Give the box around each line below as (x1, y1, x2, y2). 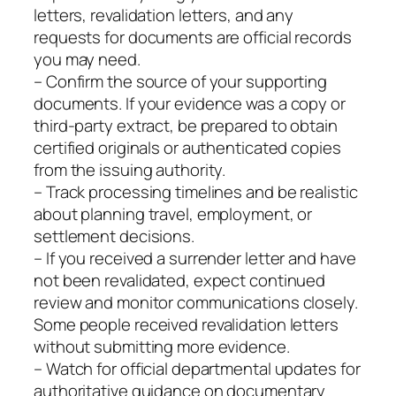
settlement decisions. (34, 224, 194, 247)
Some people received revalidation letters (34, 312, 339, 336)
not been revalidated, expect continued (34, 268, 326, 292)
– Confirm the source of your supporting (34, 69, 328, 93)
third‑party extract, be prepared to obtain (34, 113, 338, 137)
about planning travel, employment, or (34, 202, 313, 225)
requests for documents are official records (34, 25, 352, 49)
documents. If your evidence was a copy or (34, 91, 346, 115)
